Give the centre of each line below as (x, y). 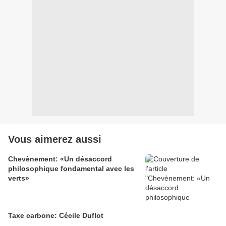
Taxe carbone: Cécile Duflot (56, 215)
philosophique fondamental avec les (71, 168)
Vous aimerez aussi (55, 139)
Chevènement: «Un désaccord (60, 159)
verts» (19, 178)
